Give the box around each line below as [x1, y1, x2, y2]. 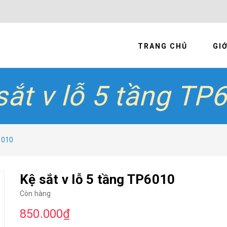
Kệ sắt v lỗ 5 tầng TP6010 [20, 172, 175, 187]
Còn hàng [20, 190, 51, 198]
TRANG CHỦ [138, 42, 187, 50]
